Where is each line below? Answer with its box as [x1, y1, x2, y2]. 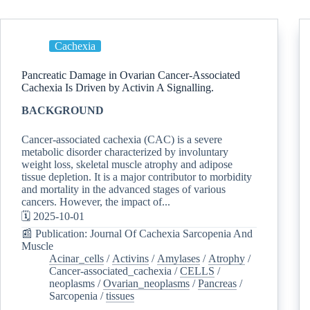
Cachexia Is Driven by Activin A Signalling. [21, 82, 214, 93]
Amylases [157, 252, 200, 264]
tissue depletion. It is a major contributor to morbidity [21, 170, 252, 183]
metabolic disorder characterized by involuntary [21, 145, 228, 158]
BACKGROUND [21, 104, 104, 116]
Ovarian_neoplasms [103, 277, 190, 289]
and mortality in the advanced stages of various [21, 183, 226, 195]
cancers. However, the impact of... [21, 195, 170, 208]
